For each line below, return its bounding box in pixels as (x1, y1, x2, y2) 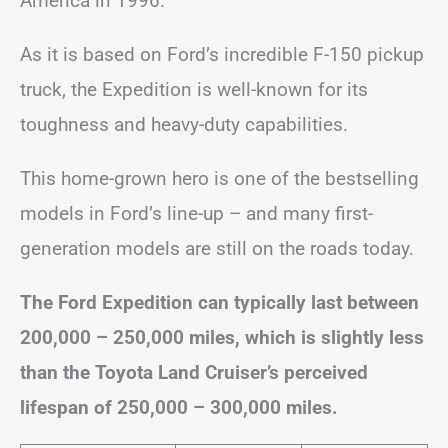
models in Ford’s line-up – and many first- (20, 201, 373, 225)
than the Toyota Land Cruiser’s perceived (20, 360, 368, 384)
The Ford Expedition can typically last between (20, 290, 419, 314)
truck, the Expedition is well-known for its (20, 77, 368, 101)
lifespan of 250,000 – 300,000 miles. (20, 395, 338, 419)
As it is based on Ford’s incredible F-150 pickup (20, 42, 424, 66)
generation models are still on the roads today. (20, 236, 414, 260)
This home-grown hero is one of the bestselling (20, 166, 419, 190)
